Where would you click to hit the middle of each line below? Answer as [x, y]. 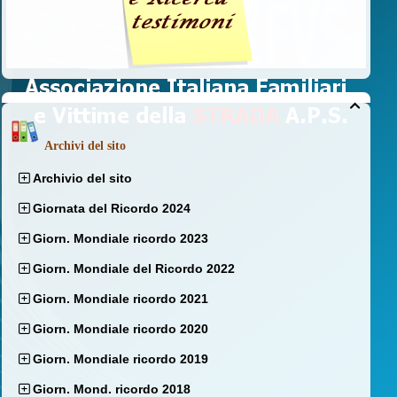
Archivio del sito [82, 179]
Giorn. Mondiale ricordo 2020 [121, 329]
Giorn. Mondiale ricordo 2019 [121, 359]
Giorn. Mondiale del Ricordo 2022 [134, 269]
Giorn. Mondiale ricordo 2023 [121, 239]
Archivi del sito [85, 146]
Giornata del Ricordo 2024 [112, 209]
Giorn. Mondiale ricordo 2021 [121, 299]
